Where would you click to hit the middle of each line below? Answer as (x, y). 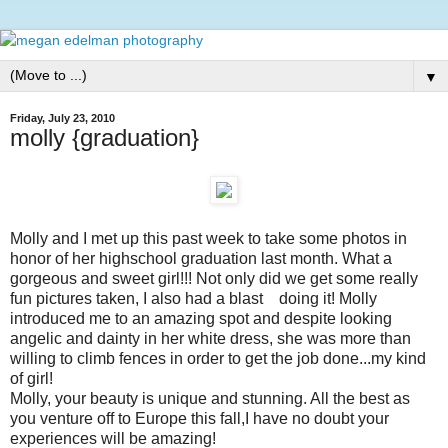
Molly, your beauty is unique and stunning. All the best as (210, 398)
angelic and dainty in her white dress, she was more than (210, 338)
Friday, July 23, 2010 (62, 118)
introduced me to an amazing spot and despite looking (201, 318)
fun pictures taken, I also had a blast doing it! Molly (193, 298)
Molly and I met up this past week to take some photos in (208, 238)
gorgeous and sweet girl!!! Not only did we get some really (214, 278)
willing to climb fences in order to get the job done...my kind (218, 358)
